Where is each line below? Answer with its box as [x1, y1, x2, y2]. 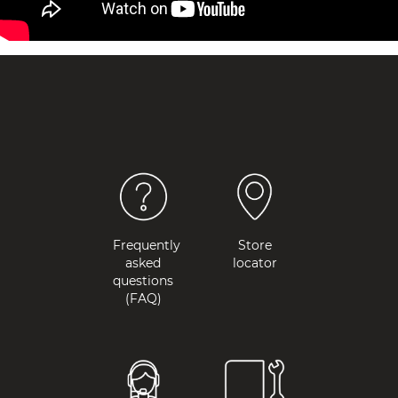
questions [113, 272, 174, 289]
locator [232, 254, 277, 271]
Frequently [112, 236, 180, 253]
